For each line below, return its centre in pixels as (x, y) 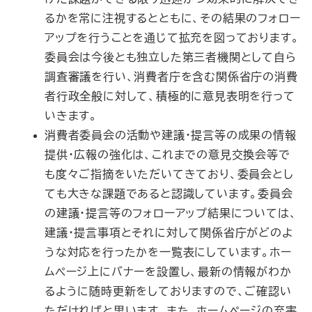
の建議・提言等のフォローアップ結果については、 (171, 213)
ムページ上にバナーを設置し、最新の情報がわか (168, 272)
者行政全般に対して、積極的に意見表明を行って (170, 96)
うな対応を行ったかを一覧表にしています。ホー (168, 252)
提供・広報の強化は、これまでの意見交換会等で (167, 155)
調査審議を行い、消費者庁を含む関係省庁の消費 (171, 77)
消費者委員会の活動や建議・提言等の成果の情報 (171, 135)
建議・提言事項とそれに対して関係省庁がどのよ (169, 233)
